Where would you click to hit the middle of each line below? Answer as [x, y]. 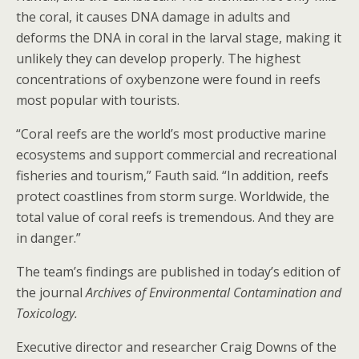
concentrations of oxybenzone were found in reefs [168, 80]
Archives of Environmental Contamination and [214, 293]
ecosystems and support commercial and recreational [176, 155]
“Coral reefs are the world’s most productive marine [171, 134]
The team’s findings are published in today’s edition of [178, 272]
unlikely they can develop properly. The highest [158, 59]
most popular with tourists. [98, 101]
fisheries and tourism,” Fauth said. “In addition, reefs [172, 176]
